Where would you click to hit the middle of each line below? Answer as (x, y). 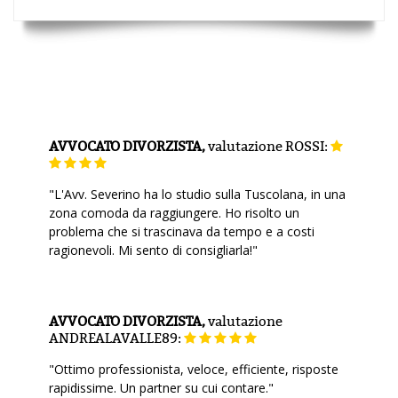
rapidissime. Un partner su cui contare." (161, 388)
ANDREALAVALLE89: (116, 338)
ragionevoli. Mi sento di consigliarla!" (153, 250)
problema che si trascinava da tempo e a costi (182, 231)
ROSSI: (306, 146)
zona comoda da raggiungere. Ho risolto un (174, 213)
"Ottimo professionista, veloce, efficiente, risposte (194, 369)
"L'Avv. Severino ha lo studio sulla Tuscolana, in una (197, 194)
